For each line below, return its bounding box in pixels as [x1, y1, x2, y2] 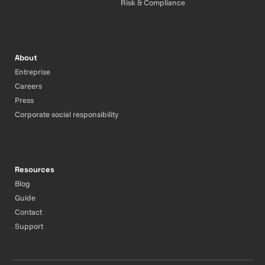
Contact [15, 206, 42, 216]
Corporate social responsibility [15, 109, 118, 119]
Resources [15, 164, 54, 174]
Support [15, 221, 43, 231]
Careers [15, 80, 42, 91]
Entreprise [15, 66, 50, 76]
